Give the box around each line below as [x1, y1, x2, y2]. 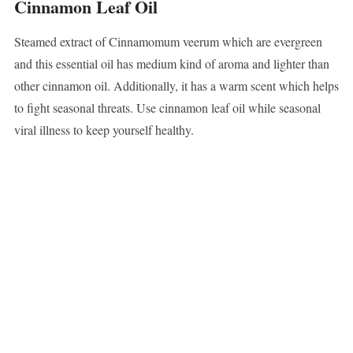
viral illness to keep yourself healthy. [13, 121, 194, 139]
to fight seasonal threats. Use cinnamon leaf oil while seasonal [13, 99, 321, 117]
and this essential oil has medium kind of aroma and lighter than [13, 55, 329, 72]
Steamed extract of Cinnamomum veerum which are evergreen [13, 33, 322, 50]
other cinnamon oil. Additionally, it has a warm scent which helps [13, 77, 339, 95]
